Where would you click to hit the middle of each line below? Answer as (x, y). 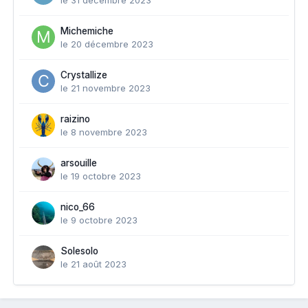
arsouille (79, 163)
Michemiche (87, 31)
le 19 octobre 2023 (101, 176)
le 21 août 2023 (93, 264)
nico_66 (78, 207)
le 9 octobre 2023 (99, 220)
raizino (75, 119)
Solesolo (79, 251)
